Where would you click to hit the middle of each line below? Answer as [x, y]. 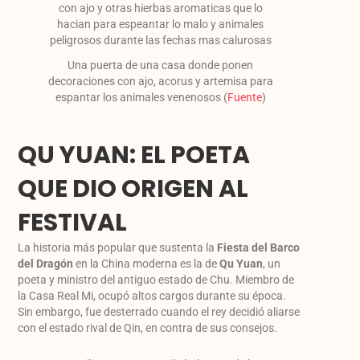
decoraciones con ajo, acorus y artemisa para [160, 82]
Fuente [244, 98]
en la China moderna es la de [147, 264]
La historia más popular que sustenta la [118, 248]
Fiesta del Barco [259, 248]
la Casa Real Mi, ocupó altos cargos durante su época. [152, 296]
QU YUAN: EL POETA [134, 155]
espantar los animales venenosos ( [141, 98]
